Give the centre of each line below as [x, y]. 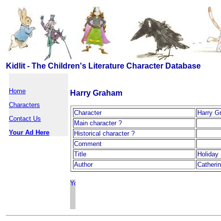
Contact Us [25, 119]
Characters [24, 105]
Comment [88, 144]
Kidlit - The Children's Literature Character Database [103, 66]
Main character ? [98, 123]
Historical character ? [104, 133]
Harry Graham [96, 93]
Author [83, 165]
